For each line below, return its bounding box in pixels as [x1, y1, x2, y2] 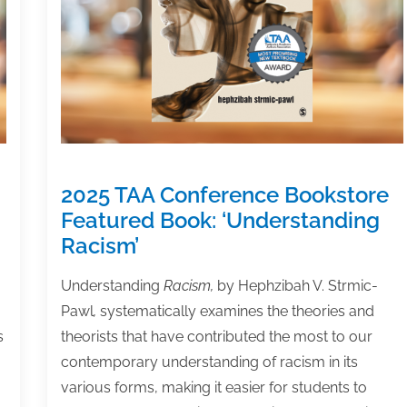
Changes [77, 3, 141, 21]
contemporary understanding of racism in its [60, 352, 358, 371]
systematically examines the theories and [99, 302, 374, 320]
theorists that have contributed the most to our [60, 327, 372, 345]
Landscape [77, 97, 155, 115]
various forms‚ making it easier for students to [60, 378, 367, 396]
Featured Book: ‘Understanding [60, 206, 380, 233]
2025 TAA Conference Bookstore [60, 181, 389, 208]
